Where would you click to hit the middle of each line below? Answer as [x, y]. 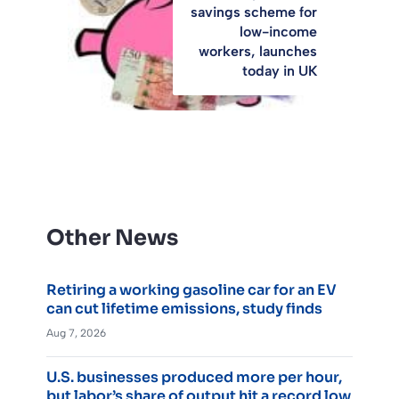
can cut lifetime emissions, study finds [184, 309]
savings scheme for [254, 12]
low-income [278, 32]
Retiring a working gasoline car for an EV [191, 290]
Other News [112, 238]
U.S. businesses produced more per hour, [194, 378]
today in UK [280, 71]
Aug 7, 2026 [76, 334]
